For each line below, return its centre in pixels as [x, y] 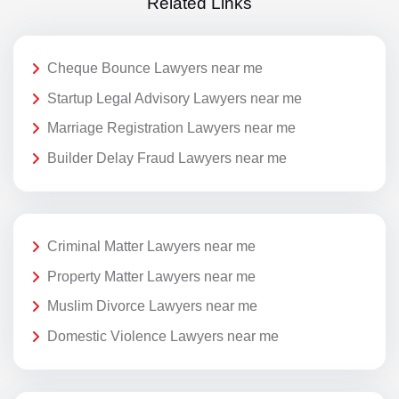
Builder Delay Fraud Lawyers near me [167, 158]
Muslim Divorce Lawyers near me [152, 306]
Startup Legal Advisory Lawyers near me [175, 98]
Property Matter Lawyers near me [151, 276]
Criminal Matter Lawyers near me [151, 247]
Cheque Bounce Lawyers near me [155, 69]
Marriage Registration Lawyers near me [171, 128]
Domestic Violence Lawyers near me [163, 336]
